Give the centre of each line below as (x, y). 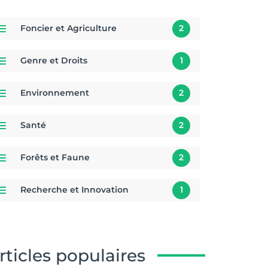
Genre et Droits (54, 61)
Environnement (55, 93)
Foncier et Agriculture (68, 28)
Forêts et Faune (55, 158)
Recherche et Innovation (74, 190)
